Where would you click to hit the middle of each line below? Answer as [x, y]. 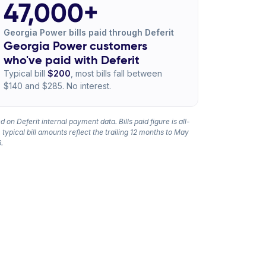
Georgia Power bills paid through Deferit [88, 32]
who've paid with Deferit [71, 60]
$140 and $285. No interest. [57, 86]
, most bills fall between [116, 73]
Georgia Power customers [75, 46]
